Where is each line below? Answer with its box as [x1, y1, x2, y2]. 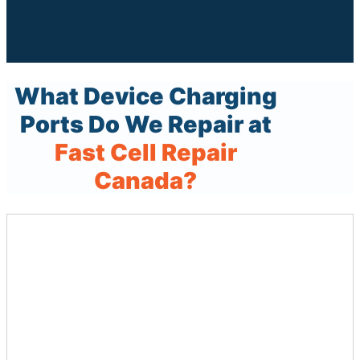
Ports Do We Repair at [19, 110, 272, 139]
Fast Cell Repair [54, 138, 237, 167]
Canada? [94, 166, 197, 195]
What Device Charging [14, 82, 277, 111]
